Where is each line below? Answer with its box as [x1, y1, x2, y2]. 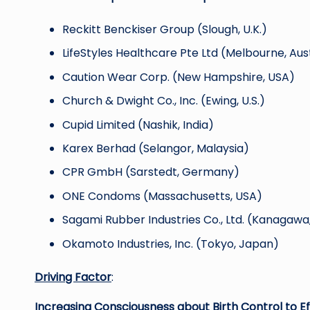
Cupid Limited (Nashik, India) [62, 116, 214, 133]
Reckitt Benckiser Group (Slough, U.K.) [62, 21, 267, 37]
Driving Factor [35, 268, 111, 285]
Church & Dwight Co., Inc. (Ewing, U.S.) [62, 93, 265, 109]
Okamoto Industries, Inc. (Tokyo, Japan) [62, 235, 279, 252]
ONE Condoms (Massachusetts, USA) [62, 188, 262, 204]
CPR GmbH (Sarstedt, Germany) [62, 164, 239, 181]
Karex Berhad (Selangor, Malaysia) [62, 140, 249, 156]
